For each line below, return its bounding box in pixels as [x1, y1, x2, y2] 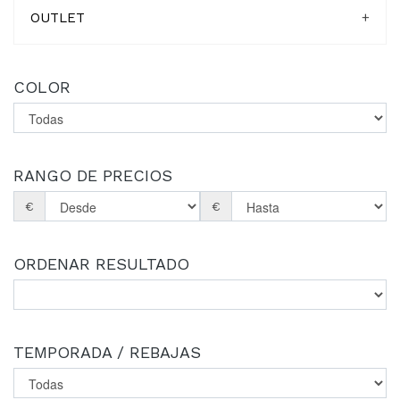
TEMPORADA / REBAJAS [13, 343, 201, 362]
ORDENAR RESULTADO [13, 254, 189, 273]
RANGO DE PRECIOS [13, 166, 172, 185]
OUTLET [30, 10, 85, 26]
